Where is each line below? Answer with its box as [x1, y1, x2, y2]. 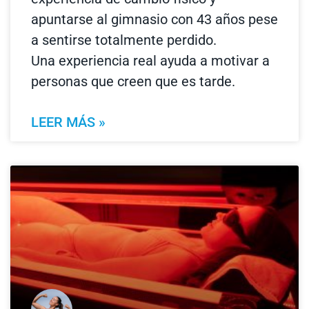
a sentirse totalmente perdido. [31, 32, 217, 49]
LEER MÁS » [31, 114, 106, 131]
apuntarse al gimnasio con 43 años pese [31, 11, 278, 28]
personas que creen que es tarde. [31, 73, 235, 90]
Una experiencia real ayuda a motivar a [31, 52, 270, 70]
